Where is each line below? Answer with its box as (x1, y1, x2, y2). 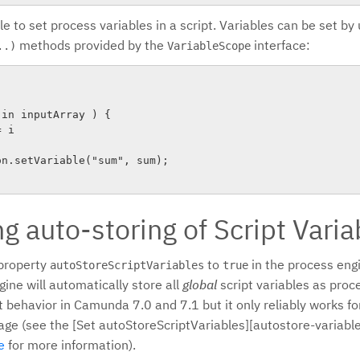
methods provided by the (16, 37, 167, 53)
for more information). (5, 336, 136, 353)
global (182, 276, 217, 292)
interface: (251, 37, 310, 53)
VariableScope (167, 39, 251, 52)
